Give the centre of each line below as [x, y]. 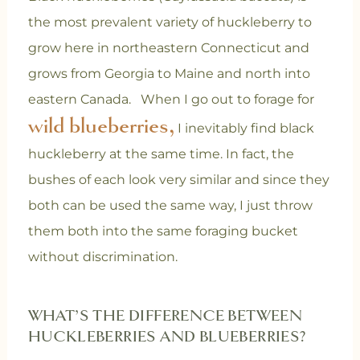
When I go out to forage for [224, 100]
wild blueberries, [101, 126]
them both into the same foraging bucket [163, 231]
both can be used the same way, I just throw [170, 206]
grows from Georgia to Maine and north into [169, 74]
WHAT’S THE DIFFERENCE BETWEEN [165, 316]
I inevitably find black [244, 129]
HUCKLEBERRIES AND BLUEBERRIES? [167, 337]
